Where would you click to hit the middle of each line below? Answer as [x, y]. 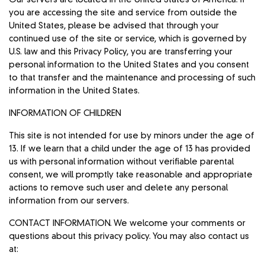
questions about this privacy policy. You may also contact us [129, 236]
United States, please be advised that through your [114, 26]
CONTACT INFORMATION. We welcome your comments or [127, 223]
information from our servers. [69, 201]
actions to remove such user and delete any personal [119, 188]
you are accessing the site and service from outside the [123, 13]
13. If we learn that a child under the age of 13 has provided [130, 149]
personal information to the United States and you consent [129, 65]
